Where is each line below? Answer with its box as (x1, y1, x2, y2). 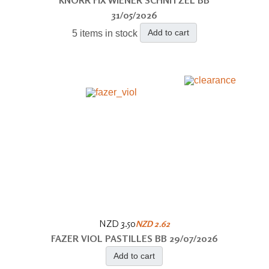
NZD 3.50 (98, 217, 136, 229)
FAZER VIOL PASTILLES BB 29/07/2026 (50, 232, 218, 244)
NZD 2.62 (135, 218, 170, 229)
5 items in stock (71, 28, 138, 38)
